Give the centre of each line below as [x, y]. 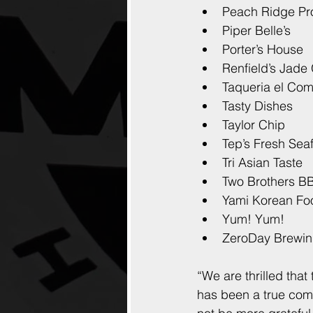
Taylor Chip [254, 125]
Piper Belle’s [256, 30]
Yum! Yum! [253, 219]
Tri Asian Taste [262, 162]
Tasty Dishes [257, 106]
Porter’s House [263, 49]
